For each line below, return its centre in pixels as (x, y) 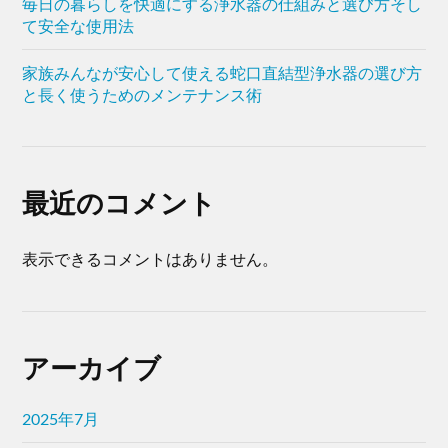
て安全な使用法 (78, 26)
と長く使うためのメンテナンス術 (142, 95)
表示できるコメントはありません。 (150, 259)
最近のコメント (119, 203)
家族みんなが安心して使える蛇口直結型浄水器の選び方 (222, 73)
